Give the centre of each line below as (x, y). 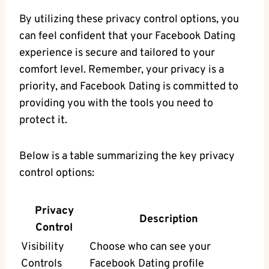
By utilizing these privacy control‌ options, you (129, 20)
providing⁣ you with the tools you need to (116, 104)
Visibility (43, 247)
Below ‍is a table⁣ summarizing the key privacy (127, 157)
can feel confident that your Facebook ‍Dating (127, 37)
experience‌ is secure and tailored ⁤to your (117, 53)
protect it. (43, 121)
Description (169, 220)
